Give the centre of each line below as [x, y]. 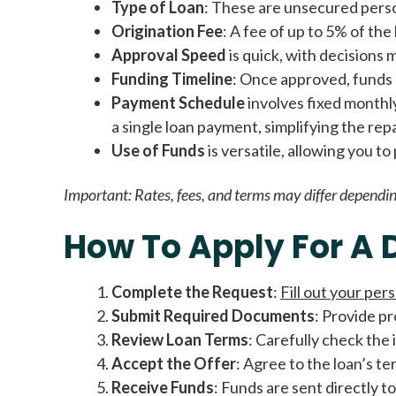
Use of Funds [158, 150]
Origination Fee [167, 30]
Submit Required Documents [213, 315]
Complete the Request [192, 291]
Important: [98, 195]
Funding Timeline [172, 78]
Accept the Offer [174, 363]
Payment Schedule [178, 102]
